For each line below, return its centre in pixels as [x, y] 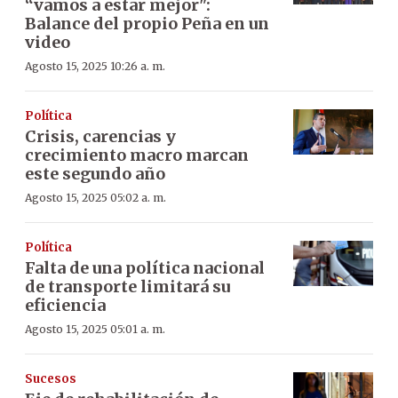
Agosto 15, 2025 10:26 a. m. [95, 66]
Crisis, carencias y [100, 136]
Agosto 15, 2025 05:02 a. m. [96, 198]
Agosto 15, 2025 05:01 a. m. [95, 329]
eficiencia [65, 305]
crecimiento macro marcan [137, 155]
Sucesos [51, 379]
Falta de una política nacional [145, 268]
